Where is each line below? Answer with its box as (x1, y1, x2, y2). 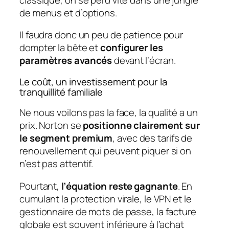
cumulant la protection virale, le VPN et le (19, 192, 192, 205)
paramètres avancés (19, 54, 112, 67)
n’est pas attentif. (19, 157, 94, 171)
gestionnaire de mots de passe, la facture (19, 204, 196, 218)
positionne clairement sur (83, 119, 200, 132)
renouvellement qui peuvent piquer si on (19, 144, 192, 158)
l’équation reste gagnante (61, 179, 178, 193)
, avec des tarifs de (112, 131, 193, 145)
